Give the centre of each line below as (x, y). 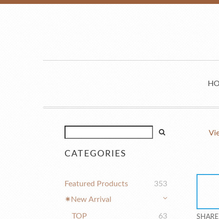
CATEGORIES (96, 154)
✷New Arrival (88, 199)
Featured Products (96, 184)
